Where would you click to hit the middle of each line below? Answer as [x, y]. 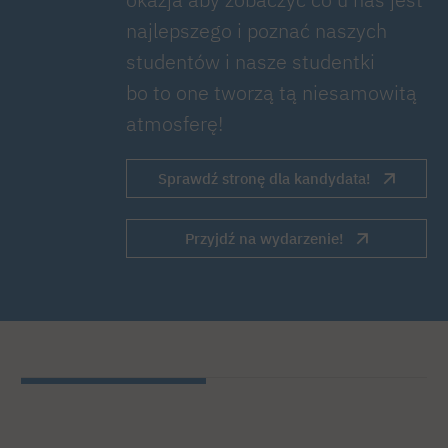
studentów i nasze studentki [250, 62]
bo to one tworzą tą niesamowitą [271, 93]
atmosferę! [174, 124]
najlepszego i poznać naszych [256, 31]
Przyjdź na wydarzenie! [264, 238]
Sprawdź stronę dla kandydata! [264, 178]
